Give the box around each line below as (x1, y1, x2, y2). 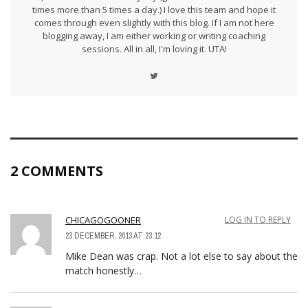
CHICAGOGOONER (65, 213, 141, 226)
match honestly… (65, 263, 142, 277)
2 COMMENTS (10, 161, 103, 180)
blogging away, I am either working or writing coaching (43, 30, 265, 43)
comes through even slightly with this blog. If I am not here (34, 16, 274, 30)
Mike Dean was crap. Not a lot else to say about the (65, 249, 298, 263)
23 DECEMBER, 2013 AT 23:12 (65, 230, 161, 241)
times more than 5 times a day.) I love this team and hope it (32, 3, 276, 16)
